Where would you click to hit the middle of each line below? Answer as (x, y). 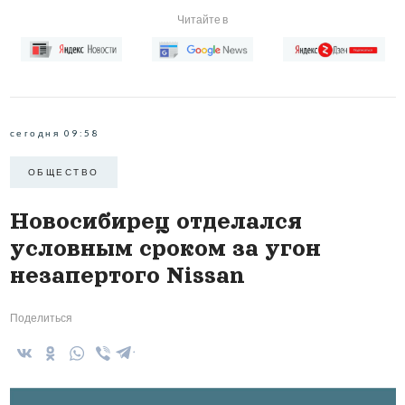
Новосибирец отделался (155, 221)
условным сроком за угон (165, 248)
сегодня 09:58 (54, 132)
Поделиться (41, 317)
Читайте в (202, 19)
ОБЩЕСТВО (63, 172)
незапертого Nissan (127, 275)
